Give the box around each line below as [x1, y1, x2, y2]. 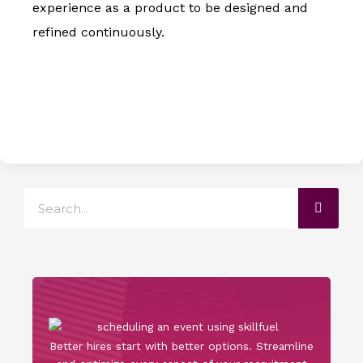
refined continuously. [32, 24, 164, 41]
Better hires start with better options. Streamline [49, 340, 314, 353]
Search [23, 190, 60, 203]
